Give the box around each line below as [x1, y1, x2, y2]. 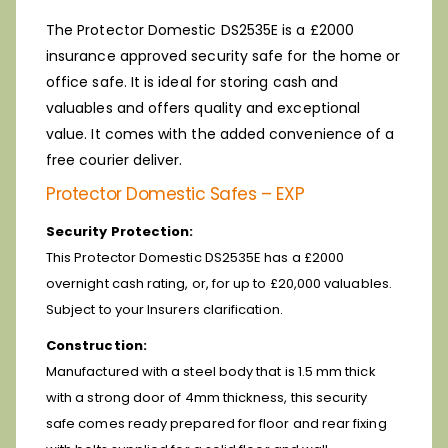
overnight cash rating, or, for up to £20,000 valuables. [46, 274, 392, 294]
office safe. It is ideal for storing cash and [46, 72, 339, 93]
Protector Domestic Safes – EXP [46, 182, 304, 207]
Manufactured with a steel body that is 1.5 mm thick [46, 362, 376, 382]
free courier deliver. [46, 150, 183, 171]
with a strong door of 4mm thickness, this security [46, 388, 368, 408]
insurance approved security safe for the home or [46, 46, 401, 67]
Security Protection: [46, 222, 194, 242]
